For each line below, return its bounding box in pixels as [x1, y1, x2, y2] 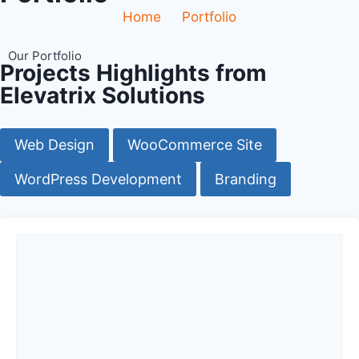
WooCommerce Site [127, 136, 262, 154]
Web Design [14, 136, 95, 154]
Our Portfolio [8, 48, 82, 63]
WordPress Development [14, 170, 182, 188]
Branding [215, 170, 276, 188]
